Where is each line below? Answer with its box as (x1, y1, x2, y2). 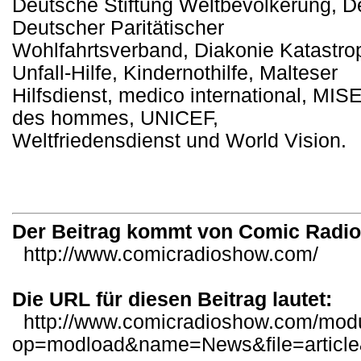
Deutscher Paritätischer (12, 17, 224, 39)
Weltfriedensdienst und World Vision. (12, 130, 346, 152)
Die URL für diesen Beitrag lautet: (12, 288, 332, 310)
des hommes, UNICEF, (12, 107, 218, 130)
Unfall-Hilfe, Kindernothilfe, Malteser (12, 62, 338, 85)
